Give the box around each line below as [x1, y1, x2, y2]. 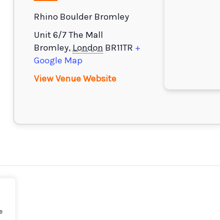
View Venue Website [34, 73, 117, 84]
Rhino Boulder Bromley [34, 11, 130, 22]
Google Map [34, 55, 83, 66]
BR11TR [105, 42, 134, 53]
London [73, 42, 104, 53]
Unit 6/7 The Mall [34, 29, 104, 40]
